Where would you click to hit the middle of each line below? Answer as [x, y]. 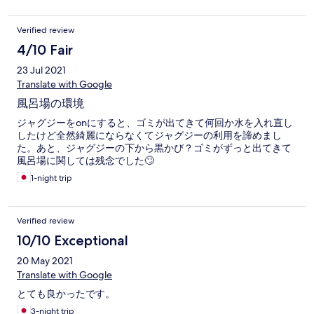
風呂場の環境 [50, 104]
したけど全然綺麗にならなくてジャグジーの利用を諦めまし [149, 136]
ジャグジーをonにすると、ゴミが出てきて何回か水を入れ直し [155, 123]
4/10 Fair [45, 50]
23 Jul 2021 [41, 70]
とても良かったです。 [66, 294]
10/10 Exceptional [73, 241]
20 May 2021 [45, 261]
